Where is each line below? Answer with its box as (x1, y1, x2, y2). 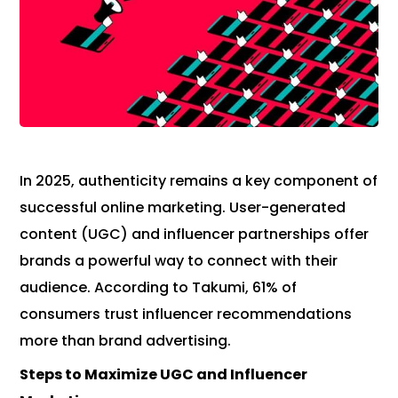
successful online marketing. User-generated (20, 196, 346, 218)
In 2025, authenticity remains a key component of (20, 170, 378, 191)
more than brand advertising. (20, 330, 232, 351)
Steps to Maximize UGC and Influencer (20, 363, 308, 385)
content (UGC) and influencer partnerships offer (20, 223, 370, 244)
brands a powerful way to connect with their (20, 250, 338, 271)
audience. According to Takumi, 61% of (20, 276, 298, 298)
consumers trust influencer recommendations (20, 303, 353, 324)
